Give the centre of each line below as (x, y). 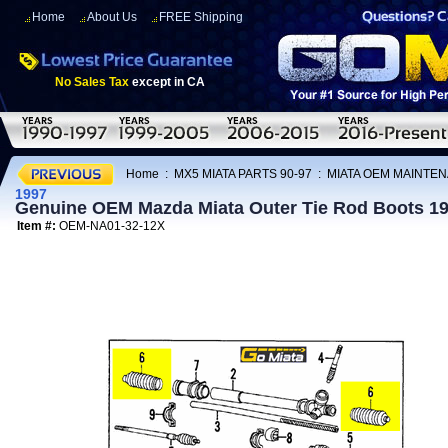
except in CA (167, 82)
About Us (112, 17)
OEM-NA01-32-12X (112, 226)
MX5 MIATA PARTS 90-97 (243, 173)
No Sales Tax (92, 82)
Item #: (38, 226)
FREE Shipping (201, 17)
